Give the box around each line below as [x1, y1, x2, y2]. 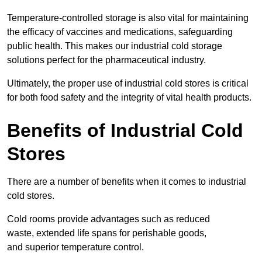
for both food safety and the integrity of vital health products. [7, 92, 251, 103]
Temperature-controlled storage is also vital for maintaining [7, 13, 249, 23]
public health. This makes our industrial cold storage [7, 41, 222, 51]
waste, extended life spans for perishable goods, [7, 228, 206, 239]
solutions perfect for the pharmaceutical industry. [7, 55, 206, 65]
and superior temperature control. [7, 242, 144, 253]
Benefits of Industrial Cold [7, 120, 243, 142]
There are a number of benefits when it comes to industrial [7, 177, 246, 187]
